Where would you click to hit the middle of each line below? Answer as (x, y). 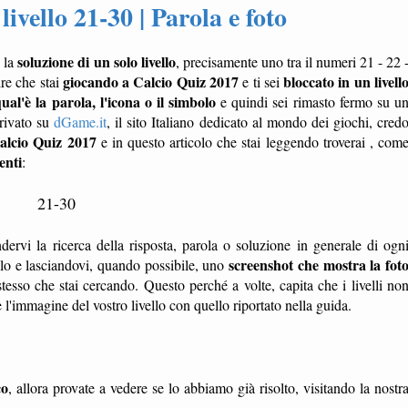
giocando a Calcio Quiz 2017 (150, 82)
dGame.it (81, 122)
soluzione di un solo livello (97, 61)
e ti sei (261, 82)
